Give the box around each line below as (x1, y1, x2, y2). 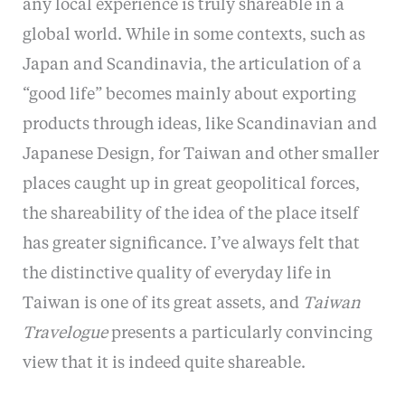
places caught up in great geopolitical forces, (22, 176, 360, 193)
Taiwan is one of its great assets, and (22, 296, 303, 313)
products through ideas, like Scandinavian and (22, 117, 377, 134)
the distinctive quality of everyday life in (22, 266, 332, 283)
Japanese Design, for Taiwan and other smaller (22, 146, 379, 164)
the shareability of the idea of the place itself (22, 206, 359, 223)
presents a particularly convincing (107, 325, 372, 343)
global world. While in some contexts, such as (22, 27, 365, 44)
